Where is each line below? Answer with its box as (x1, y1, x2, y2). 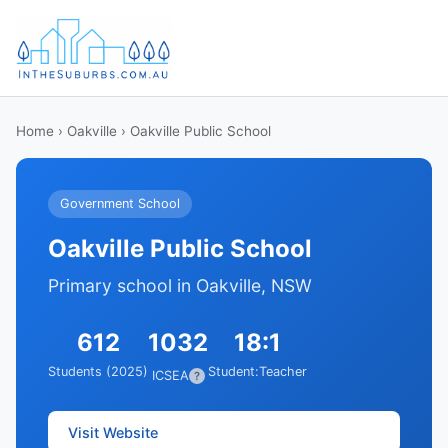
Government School (60, 196, 180, 211)
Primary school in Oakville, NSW (48, 275, 312, 296)
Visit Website (68, 423, 158, 441)
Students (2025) (48, 364, 148, 379)
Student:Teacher (208, 364, 307, 379)
